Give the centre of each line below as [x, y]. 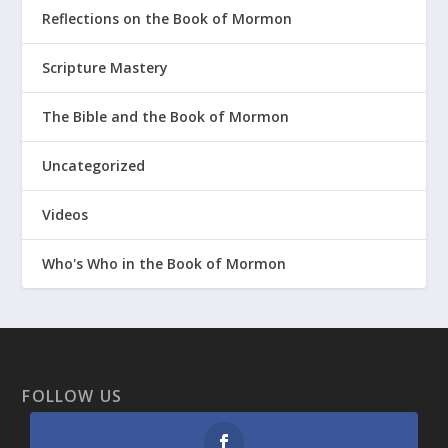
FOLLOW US [72, 396]
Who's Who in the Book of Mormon [164, 264]
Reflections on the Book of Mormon [167, 19]
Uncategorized [94, 166]
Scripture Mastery [105, 68]
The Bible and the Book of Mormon [166, 117]
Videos [65, 215]
